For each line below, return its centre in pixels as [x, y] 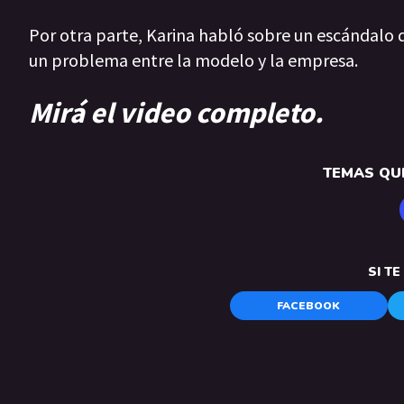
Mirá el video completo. [176, 112]
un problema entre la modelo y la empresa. [193, 60]
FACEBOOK [309, 306]
